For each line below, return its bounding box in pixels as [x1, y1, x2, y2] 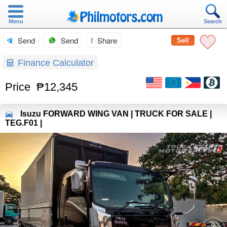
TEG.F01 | [5, 119, 42, 127]
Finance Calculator [15, 58, 94, 68]
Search [204, 18, 222, 24]
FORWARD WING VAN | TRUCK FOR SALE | [43, 109, 212, 118]
